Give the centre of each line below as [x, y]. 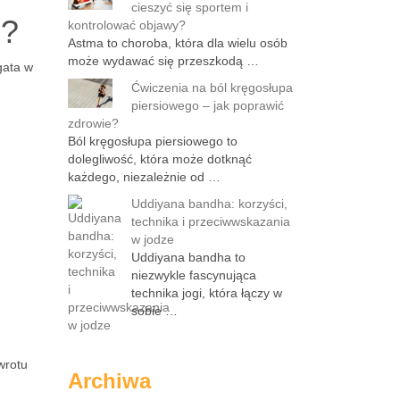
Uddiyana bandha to [188, 257]
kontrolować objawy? [127, 25]
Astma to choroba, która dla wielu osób [178, 43]
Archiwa [109, 381]
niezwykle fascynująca [194, 275]
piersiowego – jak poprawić [208, 105]
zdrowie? [93, 123]
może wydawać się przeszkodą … [163, 61]
